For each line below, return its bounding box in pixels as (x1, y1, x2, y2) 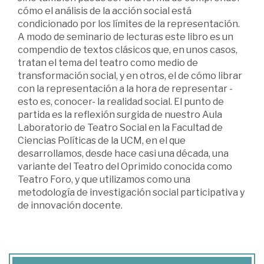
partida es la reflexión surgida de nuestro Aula (18, 108, 222, 120)
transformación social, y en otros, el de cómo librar (18, 70, 242, 81)
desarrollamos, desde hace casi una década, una (18, 147, 229, 159)
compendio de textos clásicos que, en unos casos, (18, 44, 237, 55)
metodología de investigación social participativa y (18, 186, 245, 198)
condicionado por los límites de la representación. (18, 18, 240, 29)
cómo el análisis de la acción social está (18, 5, 192, 16)
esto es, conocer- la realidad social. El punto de (18, 95, 224, 107)
